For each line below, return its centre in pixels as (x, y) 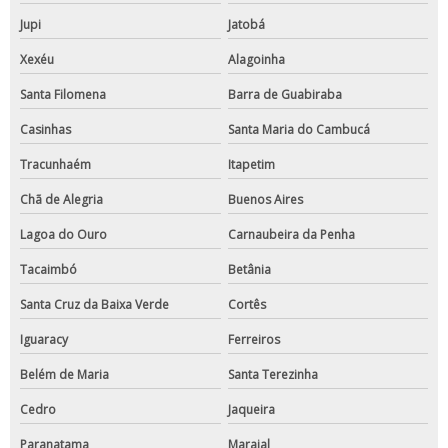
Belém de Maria (64, 375)
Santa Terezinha (272, 375)
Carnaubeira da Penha (291, 235)
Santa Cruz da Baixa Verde (94, 305)
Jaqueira (251, 410)
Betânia (249, 270)
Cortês (246, 305)
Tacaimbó (48, 270)
